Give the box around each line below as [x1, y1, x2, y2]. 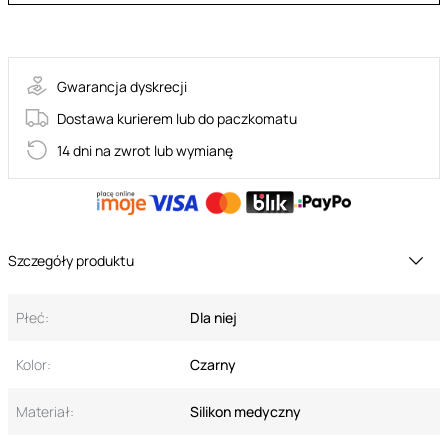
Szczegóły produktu [8, 251, 134, 271]
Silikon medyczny [190, 402, 301, 422]
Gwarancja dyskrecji [57, 76, 187, 96]
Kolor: [16, 355, 51, 375]
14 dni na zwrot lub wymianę [57, 140, 233, 160]
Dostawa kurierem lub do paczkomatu [57, 108, 297, 128]
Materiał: [16, 402, 74, 422]
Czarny [190, 355, 236, 375]
